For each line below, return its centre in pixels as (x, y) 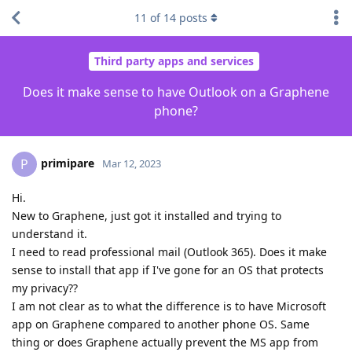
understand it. (49, 233)
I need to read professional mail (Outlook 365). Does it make (169, 251)
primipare (68, 163)
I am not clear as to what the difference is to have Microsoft (169, 306)
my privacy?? (45, 288)
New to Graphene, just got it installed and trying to (147, 215)
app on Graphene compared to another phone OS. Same (161, 324)
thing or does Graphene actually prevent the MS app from (165, 342)
